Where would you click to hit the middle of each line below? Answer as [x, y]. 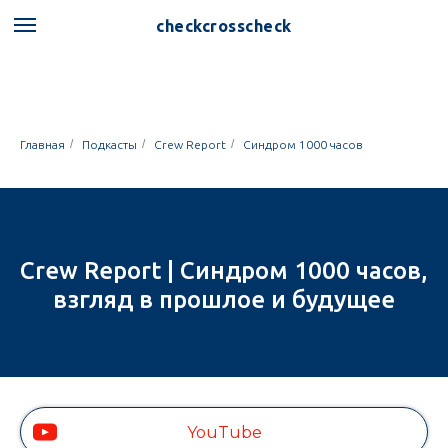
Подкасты [109, 144]
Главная [42, 144]
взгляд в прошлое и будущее [224, 299]
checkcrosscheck [224, 26]
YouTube [224, 432]
